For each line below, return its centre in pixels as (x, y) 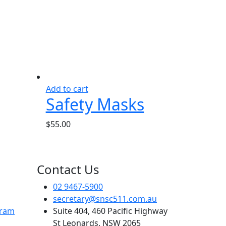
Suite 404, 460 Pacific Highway (110, 211)
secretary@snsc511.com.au (105, 199)
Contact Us (68, 169)
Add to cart (67, 89)
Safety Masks (95, 104)
